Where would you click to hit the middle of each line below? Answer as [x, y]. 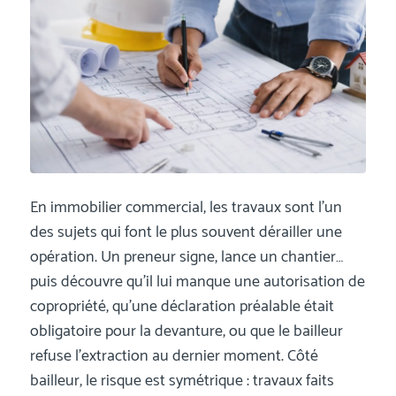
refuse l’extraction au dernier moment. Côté [174, 357]
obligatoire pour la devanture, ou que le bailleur [186, 332]
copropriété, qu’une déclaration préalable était [182, 307]
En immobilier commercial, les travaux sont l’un [186, 208]
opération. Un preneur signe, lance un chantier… [186, 258]
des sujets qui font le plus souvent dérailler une [186, 233]
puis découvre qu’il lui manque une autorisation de [197, 282]
